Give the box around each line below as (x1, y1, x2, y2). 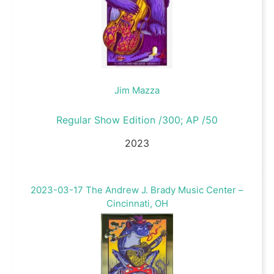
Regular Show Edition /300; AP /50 (56, 113, 218, 126)
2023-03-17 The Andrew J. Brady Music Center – (31, 183, 243, 196)
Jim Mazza (114, 84, 160, 96)
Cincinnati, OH (106, 197, 168, 209)
